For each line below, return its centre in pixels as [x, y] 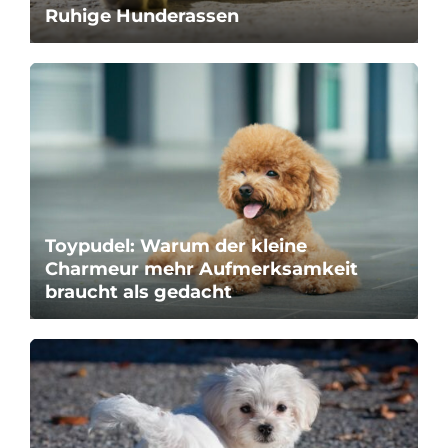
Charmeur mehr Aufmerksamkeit [201, 268]
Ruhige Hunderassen [142, 16]
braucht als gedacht [138, 291]
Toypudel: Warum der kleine [176, 245]
